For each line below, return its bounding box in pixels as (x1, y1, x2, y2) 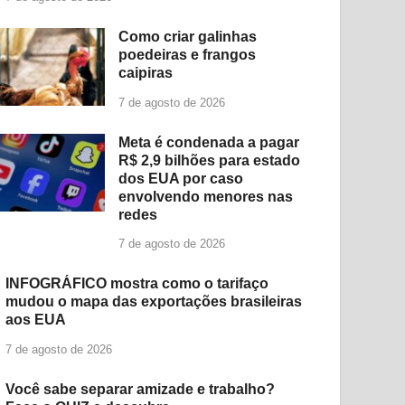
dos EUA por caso (118, 170, 244, 186)
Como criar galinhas (118, 28, 258, 44)
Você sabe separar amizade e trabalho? (5, 381, 276, 398)
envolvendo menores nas (118, 188, 294, 204)
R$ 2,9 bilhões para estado (118, 152, 301, 168)
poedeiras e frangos (118, 46, 257, 62)
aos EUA (5, 312, 67, 328)
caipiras (118, 64, 174, 80)
